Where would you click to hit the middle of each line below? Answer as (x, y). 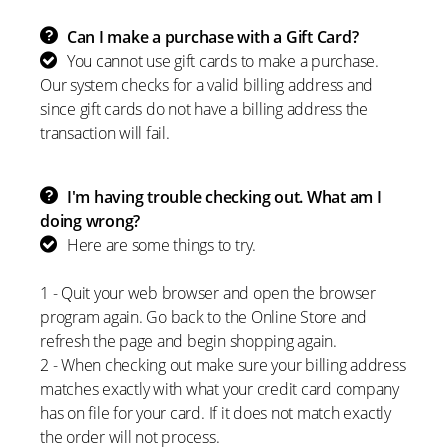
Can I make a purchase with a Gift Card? (212, 37)
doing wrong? (90, 221)
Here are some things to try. (161, 245)
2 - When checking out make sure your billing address (223, 365)
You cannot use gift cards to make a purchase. (222, 61)
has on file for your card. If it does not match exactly (215, 413)
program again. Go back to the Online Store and (203, 317)
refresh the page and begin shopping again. (188, 341)
